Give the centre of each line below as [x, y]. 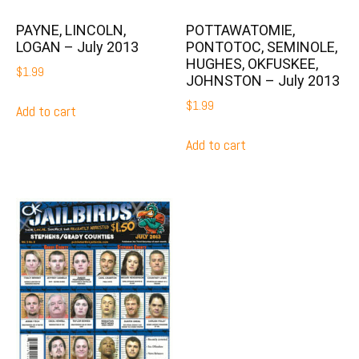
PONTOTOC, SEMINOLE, [262, 46]
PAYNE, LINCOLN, [71, 30]
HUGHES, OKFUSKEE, [252, 63]
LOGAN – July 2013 [77, 46]
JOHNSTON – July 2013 [263, 80]
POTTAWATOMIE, [241, 30]
